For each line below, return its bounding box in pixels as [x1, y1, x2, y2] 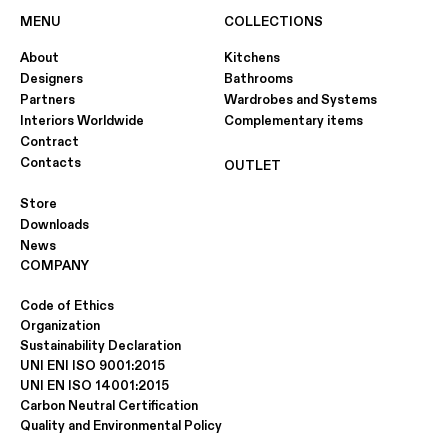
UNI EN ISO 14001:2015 [20, 377, 169, 394]
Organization [20, 317, 100, 334]
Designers [20, 70, 83, 87]
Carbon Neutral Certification [20, 397, 198, 414]
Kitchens [224, 49, 280, 66]
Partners [20, 91, 75, 108]
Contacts [20, 154, 81, 171]
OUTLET [224, 157, 281, 174]
